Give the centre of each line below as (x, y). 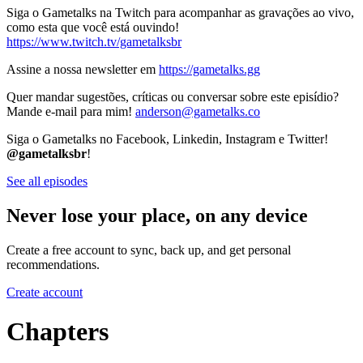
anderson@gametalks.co (198, 111)
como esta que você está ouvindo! (93, 27)
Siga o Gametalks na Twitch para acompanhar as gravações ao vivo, (180, 12)
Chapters (58, 331)
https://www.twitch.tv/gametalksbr (94, 41)
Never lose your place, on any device (157, 215)
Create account (45, 292)
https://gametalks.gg (209, 69)
